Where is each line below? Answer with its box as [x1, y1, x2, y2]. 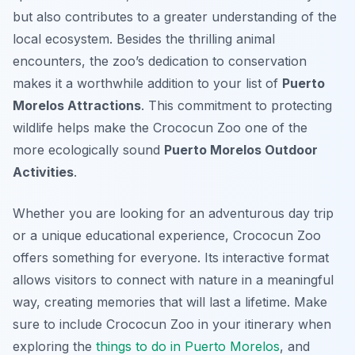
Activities [13, 164, 74, 181]
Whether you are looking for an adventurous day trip [13, 205, 334, 222]
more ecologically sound [13, 142, 164, 158]
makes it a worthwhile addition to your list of [13, 75, 282, 92]
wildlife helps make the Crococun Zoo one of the [13, 120, 307, 136]
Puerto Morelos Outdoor [164, 142, 318, 158]
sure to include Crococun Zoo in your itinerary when [13, 316, 331, 333]
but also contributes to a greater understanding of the [13, 9, 337, 25]
